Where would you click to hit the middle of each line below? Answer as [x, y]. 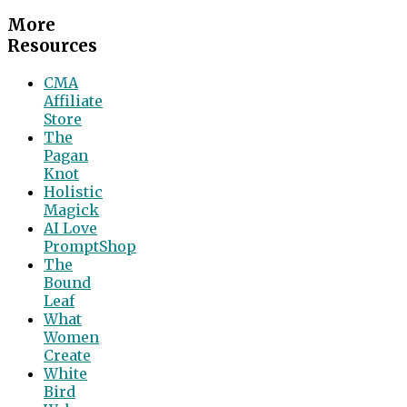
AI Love [70, 228]
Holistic [73, 191]
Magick [71, 209]
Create [67, 355]
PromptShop [90, 246]
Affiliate [73, 100]
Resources [52, 45]
